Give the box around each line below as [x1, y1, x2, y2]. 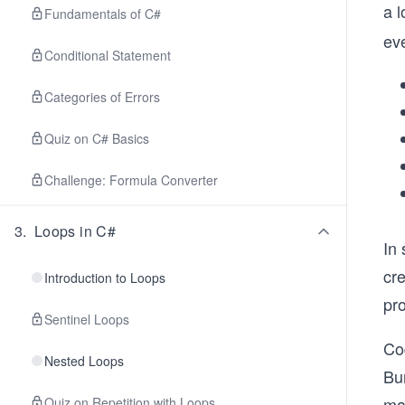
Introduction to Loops [44, 268, 165, 287]
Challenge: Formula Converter [44, 171, 218, 189]
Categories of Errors [44, 88, 160, 106]
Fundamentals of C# [44, 5, 161, 23]
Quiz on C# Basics [44, 129, 149, 147]
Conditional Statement [44, 46, 171, 64]
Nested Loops [44, 352, 124, 370]
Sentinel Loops [44, 310, 129, 328]
